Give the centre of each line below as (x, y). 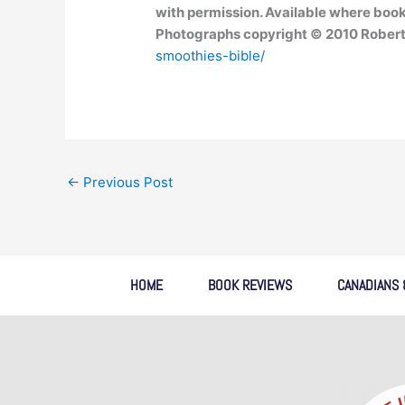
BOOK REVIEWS (250, 286)
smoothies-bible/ (211, 56)
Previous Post (126, 183)
